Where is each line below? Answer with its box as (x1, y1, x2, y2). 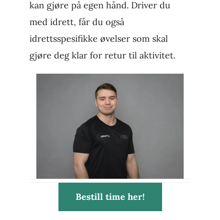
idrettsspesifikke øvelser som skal (29, 33, 168, 45)
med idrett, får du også (29, 16, 124, 28)
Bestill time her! (75, 191, 145, 203)
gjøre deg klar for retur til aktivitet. (29, 50, 175, 61)
